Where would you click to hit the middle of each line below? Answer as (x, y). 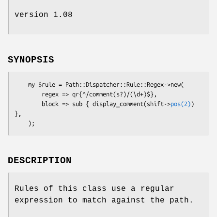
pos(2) (181, 103)
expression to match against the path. (104, 201)
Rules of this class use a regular (94, 189)
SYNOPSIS (31, 60)
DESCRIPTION (40, 161)
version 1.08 (44, 15)
